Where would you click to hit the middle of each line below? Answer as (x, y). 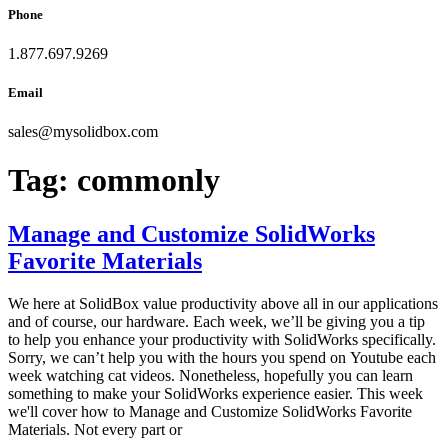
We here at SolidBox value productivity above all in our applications (223, 303)
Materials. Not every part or (95, 429)
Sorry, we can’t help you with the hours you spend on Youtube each (222, 357)
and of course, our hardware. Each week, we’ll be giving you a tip (216, 321)
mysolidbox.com (105, 132)
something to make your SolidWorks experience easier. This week (215, 393)
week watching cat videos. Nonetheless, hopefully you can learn (210, 375)
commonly (148, 180)
